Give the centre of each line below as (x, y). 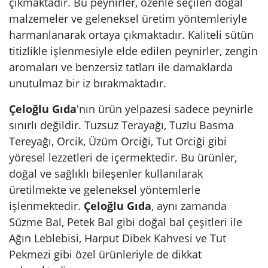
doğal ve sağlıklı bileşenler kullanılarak (106, 173)
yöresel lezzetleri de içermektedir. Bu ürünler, (123, 157)
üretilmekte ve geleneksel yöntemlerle (105, 190)
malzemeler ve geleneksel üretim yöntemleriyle (128, 19)
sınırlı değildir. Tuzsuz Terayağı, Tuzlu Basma (121, 125)
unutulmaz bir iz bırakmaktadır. (88, 83)
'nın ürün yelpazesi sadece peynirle (165, 109)
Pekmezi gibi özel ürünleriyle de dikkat (105, 254)
